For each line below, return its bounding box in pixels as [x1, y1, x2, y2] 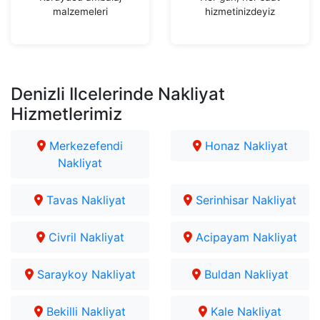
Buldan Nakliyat [200, 266, 289, 281]
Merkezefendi [46, 138, 123, 153]
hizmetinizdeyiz [205, 5, 275, 17]
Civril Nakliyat [44, 229, 124, 244]
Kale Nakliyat [207, 304, 281, 319]
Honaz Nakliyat [201, 138, 288, 153]
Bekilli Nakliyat [43, 304, 126, 319]
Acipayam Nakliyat [191, 229, 297, 244]
